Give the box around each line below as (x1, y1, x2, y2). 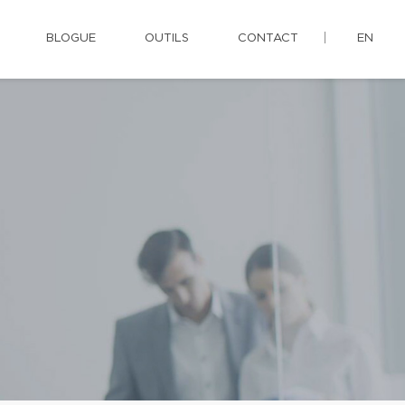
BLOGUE (46, 33, 96, 44)
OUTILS (145, 33, 189, 44)
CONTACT (238, 33, 298, 44)
